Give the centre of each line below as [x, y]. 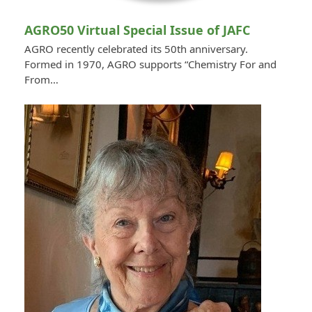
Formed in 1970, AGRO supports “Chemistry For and [150, 64]
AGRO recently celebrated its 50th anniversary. [136, 48]
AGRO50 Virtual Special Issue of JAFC [137, 30]
